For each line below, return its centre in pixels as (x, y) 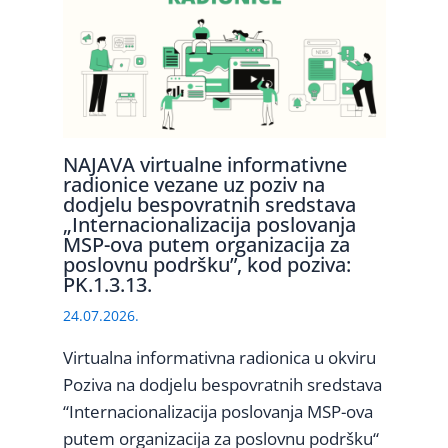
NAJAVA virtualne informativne (204, 165)
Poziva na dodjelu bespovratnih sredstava (222, 385)
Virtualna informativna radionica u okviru (219, 358)
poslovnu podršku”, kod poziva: (206, 265)
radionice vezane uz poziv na (193, 185)
